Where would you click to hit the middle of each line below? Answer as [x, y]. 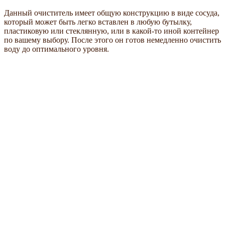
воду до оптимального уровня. [57, 49]
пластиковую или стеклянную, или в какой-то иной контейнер [111, 31]
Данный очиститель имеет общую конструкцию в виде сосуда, [112, 13]
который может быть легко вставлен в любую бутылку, [98, 22]
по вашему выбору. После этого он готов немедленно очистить [113, 40]
